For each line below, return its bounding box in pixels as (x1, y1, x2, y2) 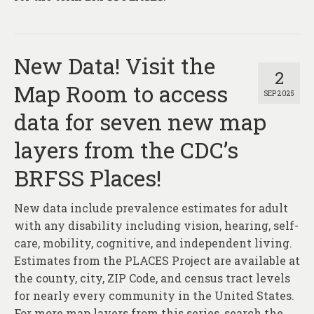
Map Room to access (14, 78, 228, 109)
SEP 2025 (264, 89, 294, 99)
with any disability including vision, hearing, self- (14, 218, 299, 233)
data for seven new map (14, 107, 266, 137)
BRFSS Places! (14, 163, 161, 193)
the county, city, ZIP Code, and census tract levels (14, 271, 290, 286)
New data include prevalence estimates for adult (14, 200, 288, 216)
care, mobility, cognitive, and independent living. (14, 235, 292, 251)
